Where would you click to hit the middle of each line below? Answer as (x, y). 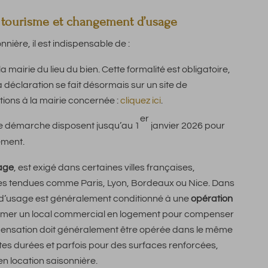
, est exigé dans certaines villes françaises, (104, 168)
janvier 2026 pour (187, 126)
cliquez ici (141, 101)
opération (212, 199)
